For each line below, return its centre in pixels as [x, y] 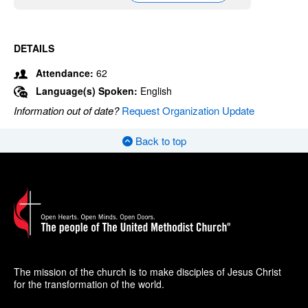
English [156, 91]
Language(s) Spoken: [88, 91]
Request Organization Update [188, 111]
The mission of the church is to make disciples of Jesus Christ [147, 272]
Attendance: [65, 73]
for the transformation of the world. [89, 284]
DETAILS [34, 48]
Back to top [159, 141]
